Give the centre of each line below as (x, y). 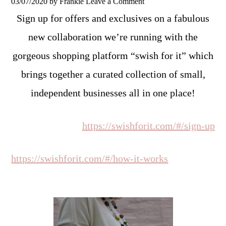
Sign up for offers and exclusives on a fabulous (113, 18)
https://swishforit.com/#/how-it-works (90, 158)
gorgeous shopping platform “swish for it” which (113, 55)
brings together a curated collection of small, (113, 74)
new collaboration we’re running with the (113, 37)
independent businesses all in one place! (113, 93)
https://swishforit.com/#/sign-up (148, 126)
